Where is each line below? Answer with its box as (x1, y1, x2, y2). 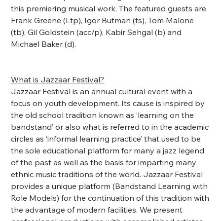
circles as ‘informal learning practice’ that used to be (11, 134, 201, 144)
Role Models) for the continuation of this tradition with (11, 193, 210, 203)
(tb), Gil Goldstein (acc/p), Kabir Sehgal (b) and (11, 27, 182, 37)
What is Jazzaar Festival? (11, 74, 105, 84)
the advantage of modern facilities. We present (11, 205, 183, 215)
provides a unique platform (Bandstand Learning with (11, 181, 208, 191)
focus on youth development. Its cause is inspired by (11, 98, 205, 108)
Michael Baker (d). (11, 39, 76, 49)
